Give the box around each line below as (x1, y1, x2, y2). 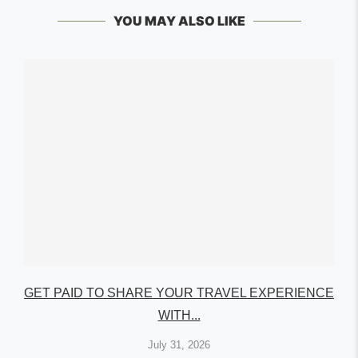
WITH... (157, 308, 201, 322)
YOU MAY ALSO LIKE (113, 13, 245, 29)
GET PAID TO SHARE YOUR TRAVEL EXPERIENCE (24, 285, 334, 300)
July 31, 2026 (148, 338, 210, 351)
